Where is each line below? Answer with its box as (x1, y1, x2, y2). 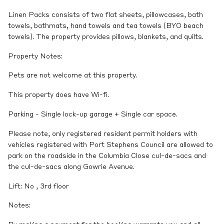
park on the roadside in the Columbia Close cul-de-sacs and (8, 152, 206, 159)
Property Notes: (8, 52, 62, 60)
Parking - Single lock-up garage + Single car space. (8, 110, 177, 118)
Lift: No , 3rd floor (8, 182, 69, 190)
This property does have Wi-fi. (8, 91, 109, 99)
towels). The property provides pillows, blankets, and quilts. (8, 33, 203, 40)
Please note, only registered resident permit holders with (8, 130, 197, 137)
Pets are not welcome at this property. (8, 72, 137, 79)
